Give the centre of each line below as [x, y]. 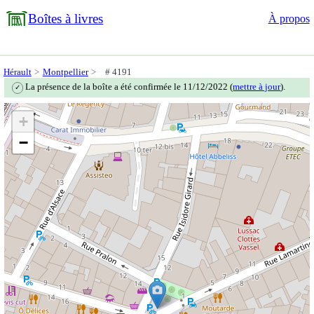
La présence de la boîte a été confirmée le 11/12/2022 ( [128, 87]
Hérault [17, 72]
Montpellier [65, 72]
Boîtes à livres [66, 19]
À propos [289, 19]
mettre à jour [257, 87]
